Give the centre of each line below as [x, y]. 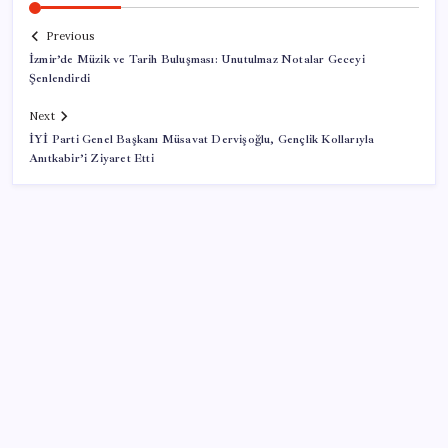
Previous [70, 36]
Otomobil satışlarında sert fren [144, 426]
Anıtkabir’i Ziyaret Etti [91, 159]
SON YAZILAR [83, 381]
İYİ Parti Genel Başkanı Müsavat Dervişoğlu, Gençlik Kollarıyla [202, 140]
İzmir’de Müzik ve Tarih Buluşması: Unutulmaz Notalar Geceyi [197, 60]
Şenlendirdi [60, 79]
